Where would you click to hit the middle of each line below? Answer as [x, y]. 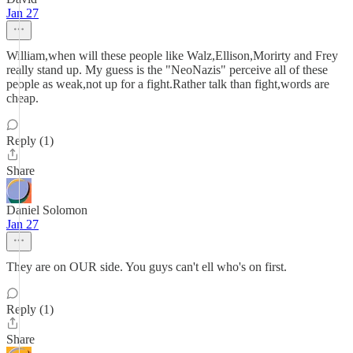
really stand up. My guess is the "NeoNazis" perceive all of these [167, 70]
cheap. [22, 98]
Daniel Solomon [47, 210]
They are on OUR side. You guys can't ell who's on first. [147, 267]
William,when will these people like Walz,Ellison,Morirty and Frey [172, 56]
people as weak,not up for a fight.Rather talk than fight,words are [168, 84]
